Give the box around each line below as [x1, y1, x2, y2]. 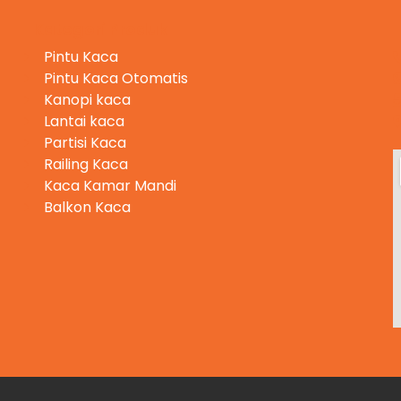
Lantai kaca [44, 111, 125, 132]
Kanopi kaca [44, 90, 132, 111]
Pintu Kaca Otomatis [44, 68, 189, 90]
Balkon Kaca [44, 197, 132, 218]
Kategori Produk [32, 18, 167, 41]
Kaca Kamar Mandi [44, 175, 177, 197]
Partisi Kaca [44, 132, 127, 154]
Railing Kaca [44, 154, 129, 175]
